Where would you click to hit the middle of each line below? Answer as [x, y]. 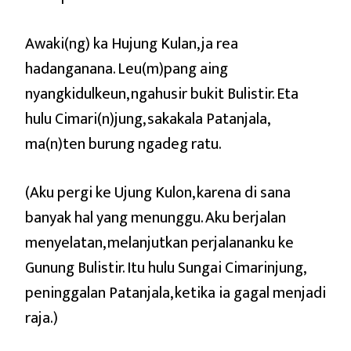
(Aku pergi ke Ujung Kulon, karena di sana [158, 192]
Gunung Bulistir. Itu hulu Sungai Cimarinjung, [165, 268]
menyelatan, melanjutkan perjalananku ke [159, 242]
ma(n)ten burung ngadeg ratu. [123, 144]
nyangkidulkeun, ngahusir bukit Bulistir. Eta [162, 94]
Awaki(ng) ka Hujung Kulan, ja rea [132, 43]
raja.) [42, 318]
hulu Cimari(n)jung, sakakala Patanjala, [147, 119]
